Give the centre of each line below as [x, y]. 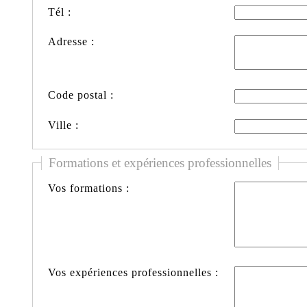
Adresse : [71, 41]
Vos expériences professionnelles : [133, 273]
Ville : [63, 125]
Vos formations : [89, 188]
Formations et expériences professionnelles [160, 162]
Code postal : [81, 95]
